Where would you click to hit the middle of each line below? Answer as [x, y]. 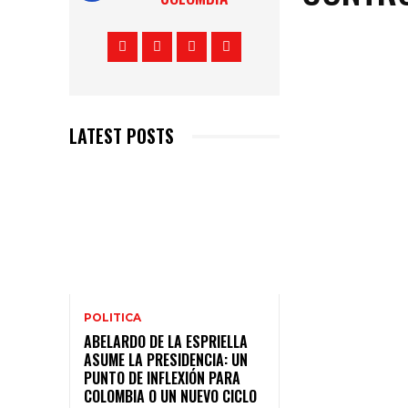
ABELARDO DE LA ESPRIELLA [166, 342]
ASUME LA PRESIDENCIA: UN [166, 360]
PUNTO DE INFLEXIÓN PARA [162, 378]
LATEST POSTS [122, 136]
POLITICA [112, 318]
